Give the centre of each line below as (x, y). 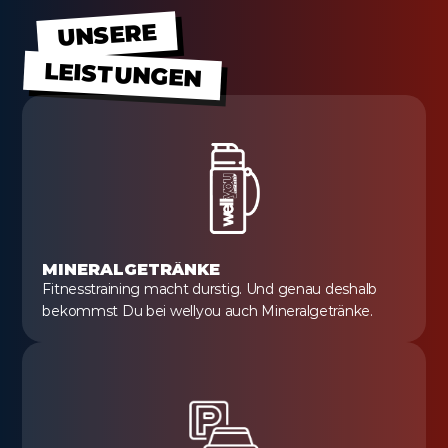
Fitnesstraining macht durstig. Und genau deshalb (209, 289)
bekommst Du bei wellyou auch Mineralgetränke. (207, 311)
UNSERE (106, 35)
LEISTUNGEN (123, 75)
